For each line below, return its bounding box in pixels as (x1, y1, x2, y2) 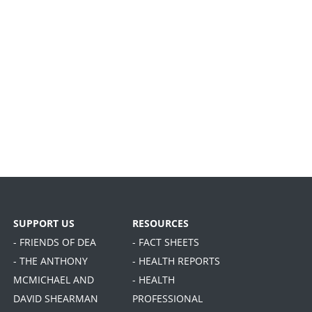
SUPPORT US (13, 217, 75, 231)
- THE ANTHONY (13, 254, 88, 268)
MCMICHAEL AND (13, 273, 94, 287)
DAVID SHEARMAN (13, 292, 98, 306)
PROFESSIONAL (132, 292, 203, 306)
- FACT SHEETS (132, 235, 199, 249)
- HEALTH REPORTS (132, 254, 220, 268)
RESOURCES (132, 217, 189, 231)
